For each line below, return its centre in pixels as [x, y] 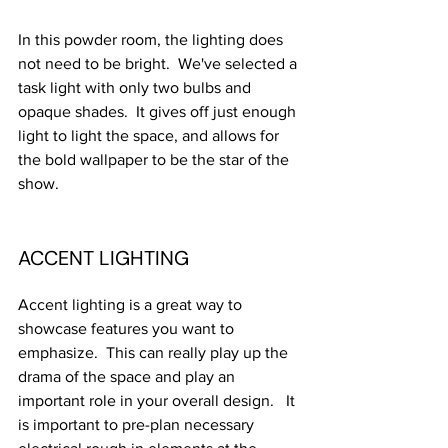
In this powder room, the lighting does [152, 40]
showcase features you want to [128, 329]
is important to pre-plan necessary [138, 425]
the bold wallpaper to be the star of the [155, 160]
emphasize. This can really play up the [155, 353]
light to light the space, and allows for [150, 136]
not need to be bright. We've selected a [159, 64]
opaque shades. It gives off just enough [159, 112]
